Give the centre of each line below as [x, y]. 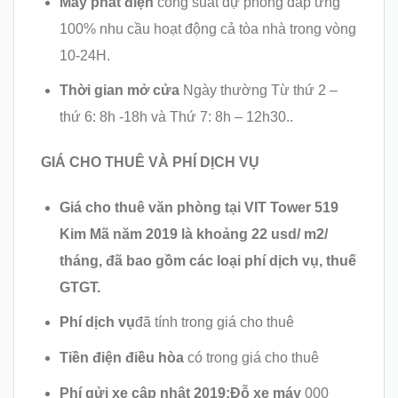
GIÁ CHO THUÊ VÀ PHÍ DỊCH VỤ [150, 163]
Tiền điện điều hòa [123, 358]
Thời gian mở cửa [121, 91]
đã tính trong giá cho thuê [214, 322]
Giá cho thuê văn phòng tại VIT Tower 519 [199, 207]
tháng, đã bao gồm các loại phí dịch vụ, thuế [207, 260]
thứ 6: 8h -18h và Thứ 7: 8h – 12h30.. [176, 117]
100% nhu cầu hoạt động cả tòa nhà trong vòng [207, 28]
